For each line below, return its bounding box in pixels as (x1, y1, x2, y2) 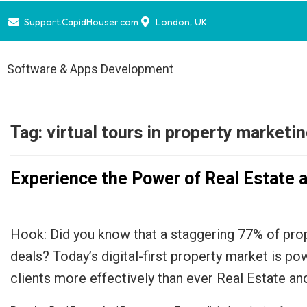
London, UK (156, 16, 207, 27)
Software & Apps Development (7, 61, 173, 76)
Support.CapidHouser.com (24, 16, 138, 27)
